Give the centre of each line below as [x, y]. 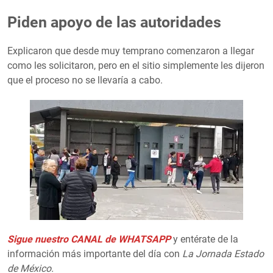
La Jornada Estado [223, 254]
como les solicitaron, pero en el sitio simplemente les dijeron [136, 66]
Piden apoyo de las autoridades [114, 23]
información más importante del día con [95, 254]
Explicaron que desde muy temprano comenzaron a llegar [131, 51]
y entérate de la [204, 239]
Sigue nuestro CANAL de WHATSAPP [89, 239]
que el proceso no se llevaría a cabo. [85, 80]
